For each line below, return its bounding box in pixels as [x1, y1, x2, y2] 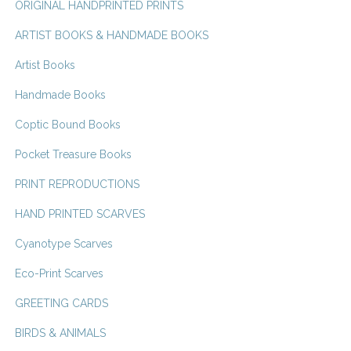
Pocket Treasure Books [15, 148, 132, 161]
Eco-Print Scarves [15, 267, 103, 280]
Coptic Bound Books [15, 118, 121, 132]
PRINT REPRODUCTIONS [15, 178, 139, 191]
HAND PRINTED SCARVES [15, 208, 145, 221]
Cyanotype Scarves [15, 237, 113, 251]
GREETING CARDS [15, 297, 108, 310]
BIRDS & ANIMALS [15, 327, 106, 340]
